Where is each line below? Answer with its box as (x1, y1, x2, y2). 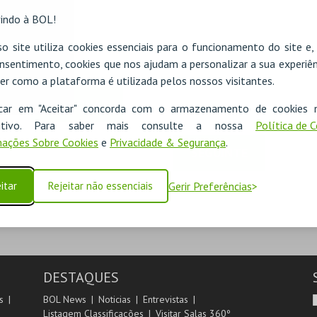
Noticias (98, 293, 131, 306)
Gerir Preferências (168, 178, 252, 193)
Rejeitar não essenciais (48, 178, 153, 192)
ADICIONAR (45, 96, 109, 113)
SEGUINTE (191, 144, 248, 161)
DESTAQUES (42, 268, 119, 287)
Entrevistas (142, 293, 188, 306)
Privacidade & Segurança (110, 134, 226, 149)
